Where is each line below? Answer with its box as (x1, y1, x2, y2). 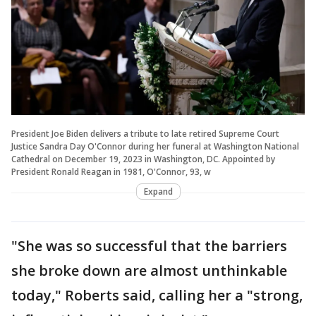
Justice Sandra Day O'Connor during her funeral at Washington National (11, 140, 299, 153)
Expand (143, 186, 173, 198)
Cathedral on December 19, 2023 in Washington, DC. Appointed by (11, 153, 275, 166)
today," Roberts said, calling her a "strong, (11, 286, 303, 305)
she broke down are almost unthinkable (11, 261, 287, 281)
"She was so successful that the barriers (11, 236, 287, 256)
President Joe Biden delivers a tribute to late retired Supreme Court (11, 128, 279, 140)
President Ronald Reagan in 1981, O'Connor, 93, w (11, 166, 211, 178)
